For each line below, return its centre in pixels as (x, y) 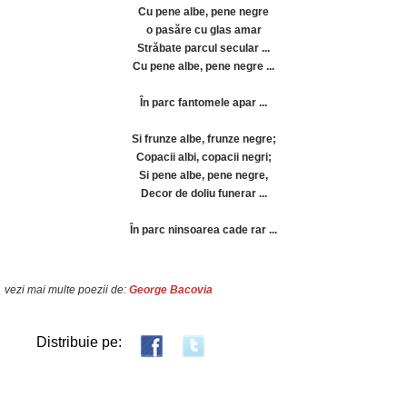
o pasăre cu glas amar (203, 30)
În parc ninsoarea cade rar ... (203, 230)
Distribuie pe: (79, 342)
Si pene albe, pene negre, (203, 175)
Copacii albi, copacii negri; (203, 157)
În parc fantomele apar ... (203, 103)
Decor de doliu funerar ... (203, 194)
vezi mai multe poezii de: (67, 290)
